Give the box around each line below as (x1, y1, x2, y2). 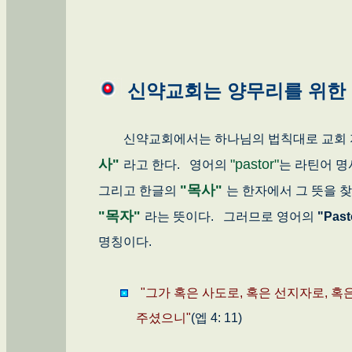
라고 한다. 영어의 (123, 158, 230, 172)
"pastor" (230, 156, 279, 173)
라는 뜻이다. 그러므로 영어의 (145, 210, 314, 224)
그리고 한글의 (98, 184, 180, 198)
